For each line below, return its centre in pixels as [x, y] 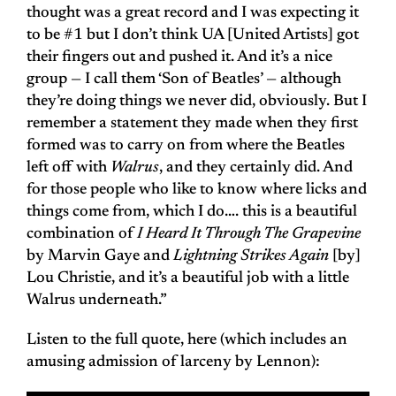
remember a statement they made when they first [192, 124]
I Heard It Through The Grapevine [249, 235]
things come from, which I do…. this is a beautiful [192, 213]
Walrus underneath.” [97, 301]
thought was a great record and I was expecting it [193, 14]
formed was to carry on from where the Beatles [186, 146]
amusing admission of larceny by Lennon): [173, 363]
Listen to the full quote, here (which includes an [187, 341]
